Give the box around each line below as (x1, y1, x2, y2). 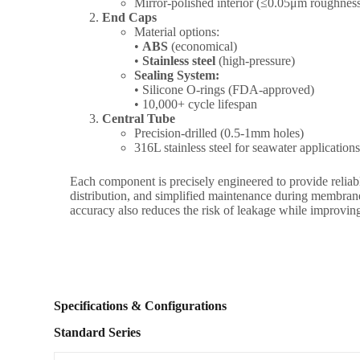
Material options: (134, 24, 220, 39)
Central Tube (102, 111, 176, 125)
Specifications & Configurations (54, 299, 227, 313)
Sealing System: (134, 67, 220, 82)
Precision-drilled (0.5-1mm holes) (134, 125, 305, 140)
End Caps (102, 10, 157, 24)
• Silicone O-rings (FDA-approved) (134, 82, 315, 96)
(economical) (168, 39, 238, 53)
